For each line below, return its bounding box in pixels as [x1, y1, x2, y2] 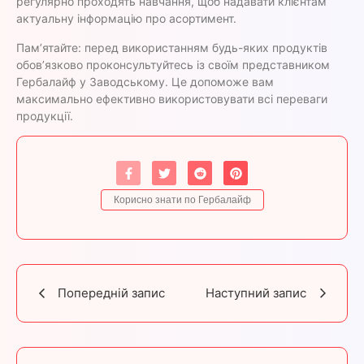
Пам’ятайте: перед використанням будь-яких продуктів [16, 40, 327, 54]
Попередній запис [58, 285, 165, 301]
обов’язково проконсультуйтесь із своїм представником [16, 57, 330, 71]
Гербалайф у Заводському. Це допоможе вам [16, 74, 274, 89]
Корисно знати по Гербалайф [113, 193, 251, 207]
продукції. [16, 108, 73, 123]
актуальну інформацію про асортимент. [16, 11, 236, 26]
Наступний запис [206, 285, 306, 301]
